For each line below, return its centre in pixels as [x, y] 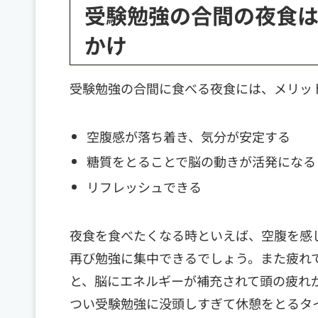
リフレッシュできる [144, 186]
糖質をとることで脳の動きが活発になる [201, 161]
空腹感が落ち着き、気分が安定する [188, 136]
